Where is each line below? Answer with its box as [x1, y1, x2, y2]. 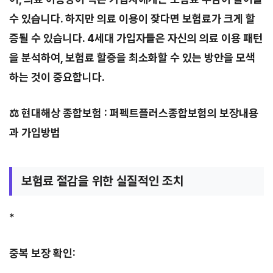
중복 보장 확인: [9, 247, 76, 260]
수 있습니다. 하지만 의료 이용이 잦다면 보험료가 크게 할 [9, 12, 255, 25]
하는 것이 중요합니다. [9, 71, 105, 83]
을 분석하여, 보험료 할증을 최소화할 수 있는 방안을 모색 [9, 51, 255, 64]
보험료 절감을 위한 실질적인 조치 [21, 174, 184, 188]
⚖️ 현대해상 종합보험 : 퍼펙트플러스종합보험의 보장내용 [9, 107, 258, 119]
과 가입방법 [9, 126, 60, 139]
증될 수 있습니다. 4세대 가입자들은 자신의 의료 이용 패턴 [9, 32, 263, 44]
